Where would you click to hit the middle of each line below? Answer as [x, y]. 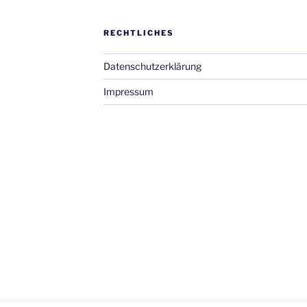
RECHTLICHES [138, 33]
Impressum [128, 91]
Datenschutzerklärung [152, 66]
